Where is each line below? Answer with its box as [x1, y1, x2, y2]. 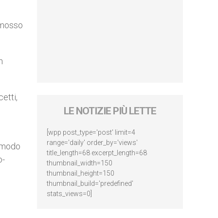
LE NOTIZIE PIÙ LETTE [64, 105, 156, 117]
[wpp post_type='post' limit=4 [47, 128, 135, 136]
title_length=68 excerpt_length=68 [47, 149, 147, 157]
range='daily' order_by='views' [47, 139, 138, 146]
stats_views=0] [47, 190, 92, 198]
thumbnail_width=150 [47, 159, 112, 167]
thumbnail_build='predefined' [47, 180, 133, 187]
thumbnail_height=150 [47, 169, 114, 177]
